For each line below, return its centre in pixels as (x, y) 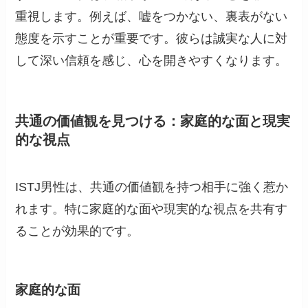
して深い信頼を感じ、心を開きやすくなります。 (152, 60)
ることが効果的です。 (77, 231)
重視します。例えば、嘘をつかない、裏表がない (152, 16)
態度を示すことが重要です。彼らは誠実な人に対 (152, 38)
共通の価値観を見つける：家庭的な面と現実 (153, 121)
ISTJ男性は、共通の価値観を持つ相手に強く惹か (152, 187)
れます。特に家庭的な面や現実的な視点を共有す (152, 209)
